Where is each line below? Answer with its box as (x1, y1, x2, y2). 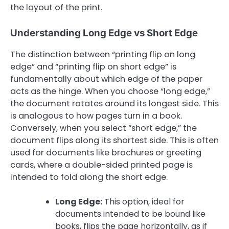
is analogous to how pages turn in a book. (10, 110, 182, 122)
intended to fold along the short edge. (10, 171, 168, 184)
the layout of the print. (10, 2, 102, 14)
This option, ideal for (102, 196, 185, 208)
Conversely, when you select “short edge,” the (10, 122, 197, 134)
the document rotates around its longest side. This (10, 98, 219, 110)
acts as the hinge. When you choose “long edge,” (10, 85, 210, 98)
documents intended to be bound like (55, 208, 205, 220)
